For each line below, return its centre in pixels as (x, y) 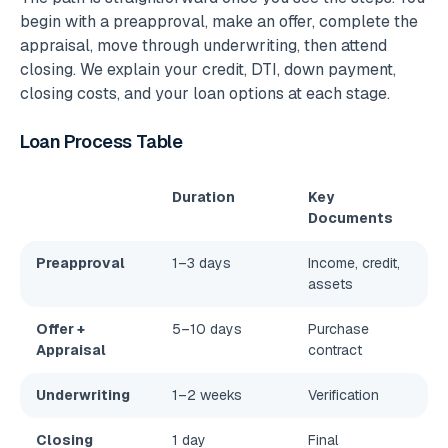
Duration (203, 196)
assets (330, 283)
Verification (343, 394)
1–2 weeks (207, 394)
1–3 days (201, 262)
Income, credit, (354, 262)
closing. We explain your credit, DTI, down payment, (208, 70)
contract (335, 349)
